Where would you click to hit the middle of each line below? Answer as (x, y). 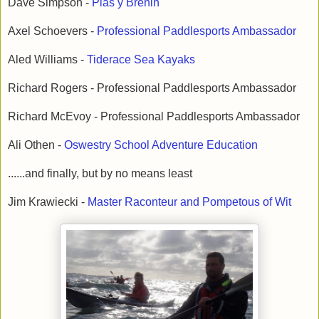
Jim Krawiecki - (48, 202)
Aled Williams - (47, 59)
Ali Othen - (36, 145)
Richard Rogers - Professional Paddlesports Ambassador (152, 88)
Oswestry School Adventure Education (161, 145)
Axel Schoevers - (52, 31)
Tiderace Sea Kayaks (141, 59)
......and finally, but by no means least (100, 173)
